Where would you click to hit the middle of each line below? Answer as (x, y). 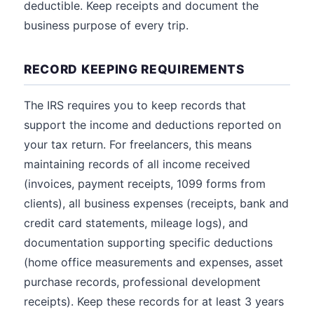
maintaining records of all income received (137, 164)
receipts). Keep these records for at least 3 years (154, 301)
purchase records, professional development (142, 282)
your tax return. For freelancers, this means (138, 144)
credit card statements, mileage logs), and (136, 223)
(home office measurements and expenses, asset (153, 262)
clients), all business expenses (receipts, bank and (156, 203)
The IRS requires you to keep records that (135, 105)
